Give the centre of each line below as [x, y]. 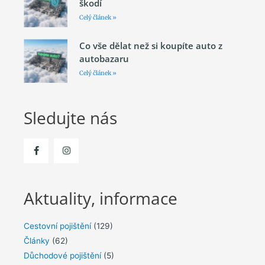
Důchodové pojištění [62, 256]
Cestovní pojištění [57, 226]
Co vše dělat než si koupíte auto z [151, 46]
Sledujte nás [70, 117]
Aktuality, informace [101, 198]
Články [37, 241]
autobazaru [104, 59]
